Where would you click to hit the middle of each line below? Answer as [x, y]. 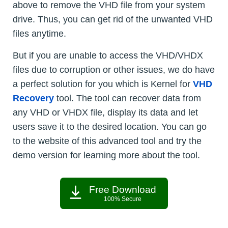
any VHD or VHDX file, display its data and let [105, 112]
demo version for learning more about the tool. [106, 155]
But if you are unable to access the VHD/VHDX [108, 55]
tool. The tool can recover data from [127, 98]
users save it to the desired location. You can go [110, 126]
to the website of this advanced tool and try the [107, 141]
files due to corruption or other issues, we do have [114, 69]
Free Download [123, 189]
